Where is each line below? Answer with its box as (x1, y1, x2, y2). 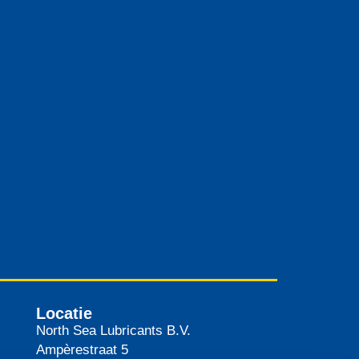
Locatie (35, 304, 92, 322)
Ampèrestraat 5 (35, 341, 128, 357)
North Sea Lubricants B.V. (35, 322, 191, 338)
